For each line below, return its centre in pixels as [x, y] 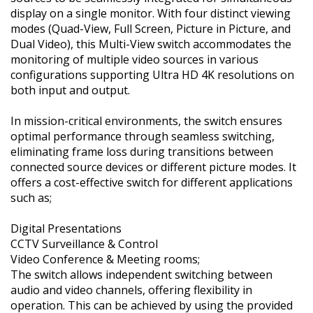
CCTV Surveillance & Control [84, 244]
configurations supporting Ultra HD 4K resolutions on [152, 75]
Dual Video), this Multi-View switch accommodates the [151, 44]
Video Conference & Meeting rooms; [105, 259]
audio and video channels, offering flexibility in [131, 290]
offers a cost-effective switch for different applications [152, 182]
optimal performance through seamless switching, [143, 136]
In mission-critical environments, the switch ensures [146, 121]
